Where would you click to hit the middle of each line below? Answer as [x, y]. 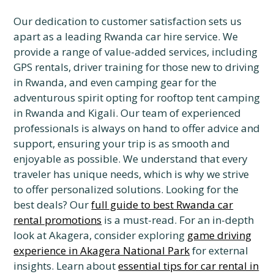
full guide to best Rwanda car [162, 205]
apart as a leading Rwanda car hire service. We [126, 36]
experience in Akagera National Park [102, 250]
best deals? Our [53, 205]
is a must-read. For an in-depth [178, 220]
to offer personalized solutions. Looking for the [126, 189]
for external [219, 250]
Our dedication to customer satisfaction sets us [128, 21]
